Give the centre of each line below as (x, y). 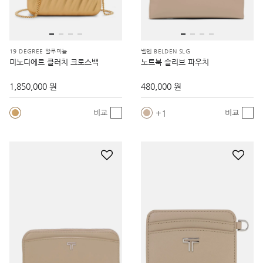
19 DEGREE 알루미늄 (38, 51)
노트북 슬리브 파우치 (175, 62)
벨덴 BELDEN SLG (166, 51)
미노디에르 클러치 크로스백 (54, 62)
